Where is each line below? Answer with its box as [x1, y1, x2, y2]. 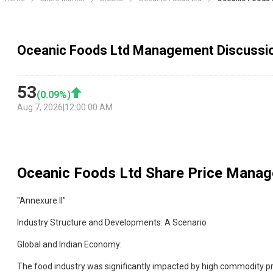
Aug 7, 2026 [17, 102, 63, 113]
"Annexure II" [17, 196, 66, 206]
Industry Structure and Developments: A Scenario [17, 218, 207, 228]
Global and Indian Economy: [17, 239, 122, 250]
